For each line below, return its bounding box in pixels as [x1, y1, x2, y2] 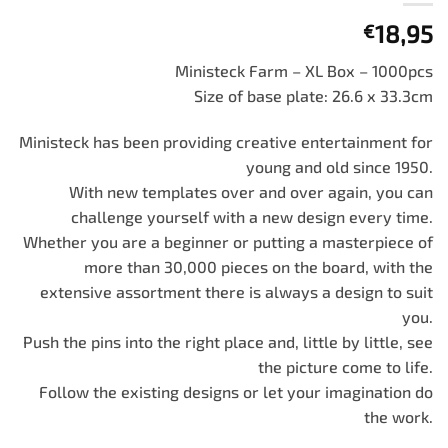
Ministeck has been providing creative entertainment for [19, 131, 433, 151]
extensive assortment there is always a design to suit [40, 281, 433, 301]
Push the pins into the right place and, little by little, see [23, 331, 433, 351]
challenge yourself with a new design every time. [71, 206, 433, 226]
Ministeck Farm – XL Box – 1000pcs [175, 61, 433, 80]
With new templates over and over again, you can [69, 181, 433, 201]
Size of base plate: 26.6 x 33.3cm [194, 86, 433, 105]
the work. [364, 406, 433, 426]
